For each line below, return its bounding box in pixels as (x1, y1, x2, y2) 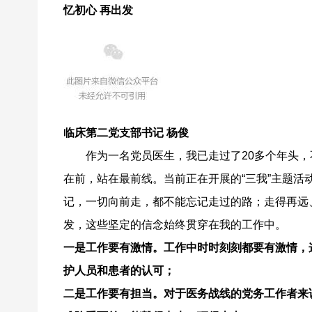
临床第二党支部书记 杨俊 (63, 127, 189, 139)
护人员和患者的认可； (63, 265, 175, 277)
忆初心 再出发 (63, 4, 134, 17)
